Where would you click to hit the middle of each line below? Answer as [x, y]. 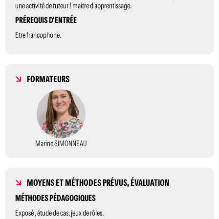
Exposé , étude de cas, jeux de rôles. [60, 213]
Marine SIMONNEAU [61, 143]
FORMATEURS [48, 79]
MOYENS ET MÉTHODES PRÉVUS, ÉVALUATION [98, 183]
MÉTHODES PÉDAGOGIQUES [56, 198]
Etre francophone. [38, 35]
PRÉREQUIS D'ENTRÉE [46, 20]
